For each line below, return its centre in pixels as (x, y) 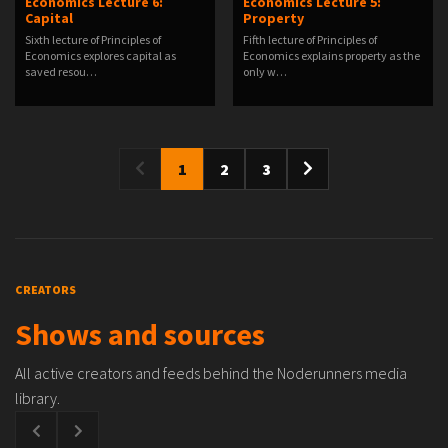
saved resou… (61, 71)
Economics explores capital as (100, 55)
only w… (265, 71)
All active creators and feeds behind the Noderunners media (211, 373)
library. (37, 398)
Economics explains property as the (331, 55)
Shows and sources (140, 334)
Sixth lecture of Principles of (93, 39)
